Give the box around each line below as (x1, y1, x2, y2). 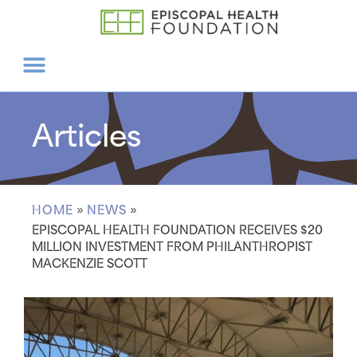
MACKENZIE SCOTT (32, 258, 147, 270)
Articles (32, 123, 141, 154)
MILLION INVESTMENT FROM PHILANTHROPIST (32, 241, 312, 253)
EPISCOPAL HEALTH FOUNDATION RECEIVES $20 (32, 225, 323, 237)
